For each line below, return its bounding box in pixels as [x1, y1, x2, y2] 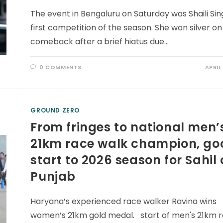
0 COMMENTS [39, 63, 82, 71]
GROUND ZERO [30, 106, 80, 114]
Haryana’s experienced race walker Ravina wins [30, 196, 217, 207]
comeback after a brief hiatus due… [30, 36, 169, 47]
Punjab [30, 168, 76, 185]
